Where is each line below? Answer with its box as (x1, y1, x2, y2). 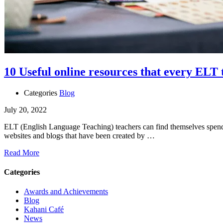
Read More (4, 148, 39, 157)
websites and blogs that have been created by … (4, 131, 155, 140)
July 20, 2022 (4, 105, 47, 114)
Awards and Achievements (24, 187, 108, 196)
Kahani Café (24, 205, 64, 214)
